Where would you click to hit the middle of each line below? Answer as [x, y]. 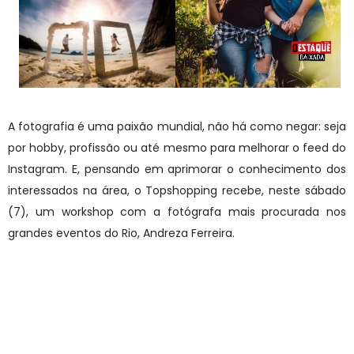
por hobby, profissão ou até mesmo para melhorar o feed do [177, 147]
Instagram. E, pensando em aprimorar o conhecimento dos [177, 169]
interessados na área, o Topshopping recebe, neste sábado [177, 190]
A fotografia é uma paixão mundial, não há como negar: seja [177, 126]
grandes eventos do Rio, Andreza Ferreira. [121, 233]
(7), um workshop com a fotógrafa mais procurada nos [177, 211]
